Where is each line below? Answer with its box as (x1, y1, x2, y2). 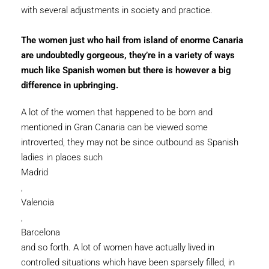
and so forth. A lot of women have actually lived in (21, 242, 214, 253)
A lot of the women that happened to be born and (21, 107, 213, 118)
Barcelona (21, 227, 60, 238)
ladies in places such (21, 152, 103, 163)
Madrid (21, 167, 48, 178)
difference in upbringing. (21, 80, 118, 91)
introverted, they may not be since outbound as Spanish (21, 137, 238, 148)
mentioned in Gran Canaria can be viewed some (21, 122, 208, 133)
